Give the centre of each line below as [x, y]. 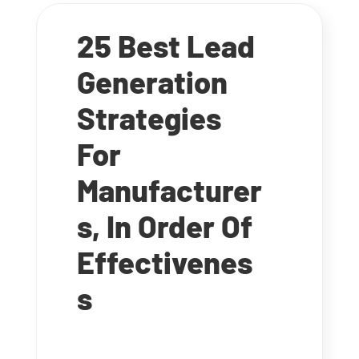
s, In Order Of [164, 226]
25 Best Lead [165, 45]
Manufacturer [169, 190]
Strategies [149, 117]
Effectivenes [164, 262]
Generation [152, 81]
